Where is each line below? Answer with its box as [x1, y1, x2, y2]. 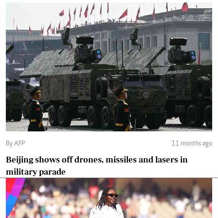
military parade [6, 167, 66, 177]
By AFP [14, 141, 25, 148]
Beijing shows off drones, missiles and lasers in [6, 155, 188, 164]
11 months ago [171, 141, 212, 148]
